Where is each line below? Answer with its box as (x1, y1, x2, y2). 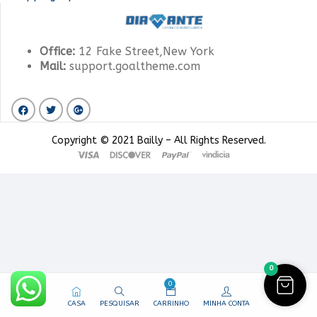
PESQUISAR (99, 299, 139, 308)
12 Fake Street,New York (75, 45, 214, 59)
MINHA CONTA (202, 299, 250, 308)
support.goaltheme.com (66, 59, 200, 74)
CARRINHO (153, 299, 189, 308)
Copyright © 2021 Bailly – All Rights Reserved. (51, 134, 266, 146)
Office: (40, 45, 75, 59)
